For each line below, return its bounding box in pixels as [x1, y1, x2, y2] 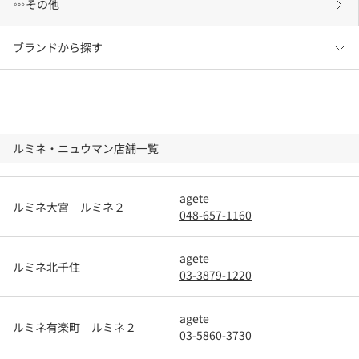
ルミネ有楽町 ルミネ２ [13, 318, 136, 335]
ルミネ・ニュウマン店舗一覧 [13, 140, 159, 157]
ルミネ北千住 [13, 258, 80, 275]
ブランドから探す [13, 39, 103, 56]
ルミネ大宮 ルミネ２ [13, 198, 125, 215]
